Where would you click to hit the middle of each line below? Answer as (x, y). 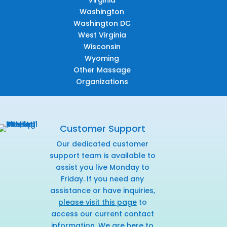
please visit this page (97, 202)
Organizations (102, 82)
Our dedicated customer (103, 144)
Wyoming (102, 59)
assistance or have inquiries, (102, 191)
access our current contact (102, 214)
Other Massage (102, 70)
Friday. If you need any (103, 179)
